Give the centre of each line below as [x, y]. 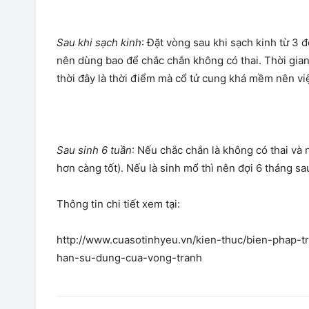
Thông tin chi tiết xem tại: [118, 204]
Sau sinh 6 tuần [94, 150]
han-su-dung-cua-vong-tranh [129, 258]
